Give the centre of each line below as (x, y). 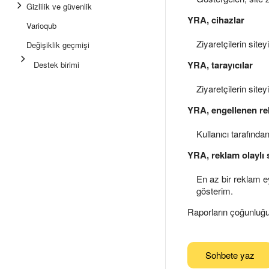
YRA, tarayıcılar (220, 65)
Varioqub (41, 26)
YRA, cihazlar (216, 20)
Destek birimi (56, 65)
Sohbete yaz (230, 255)
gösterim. (215, 191)
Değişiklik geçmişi (58, 45)
